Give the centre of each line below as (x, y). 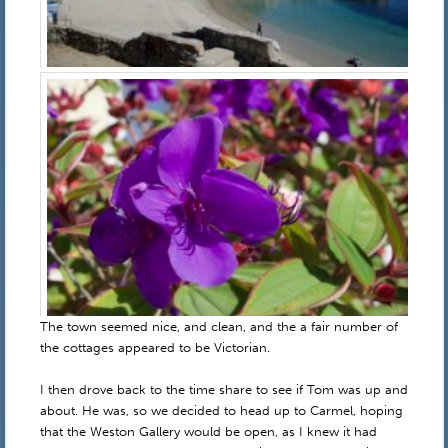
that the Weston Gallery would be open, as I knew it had (208, 432)
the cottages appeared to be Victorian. (154, 348)
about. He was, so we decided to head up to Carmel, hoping (221, 411)
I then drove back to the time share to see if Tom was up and (223, 390)
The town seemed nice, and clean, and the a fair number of (218, 327)
